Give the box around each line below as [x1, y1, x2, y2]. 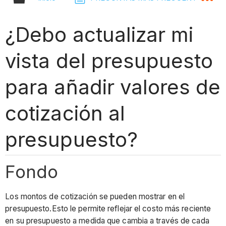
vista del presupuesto [5, 48, 213, 73]
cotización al [5, 100, 125, 126]
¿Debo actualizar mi [5, 22, 193, 47]
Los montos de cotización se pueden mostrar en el [5, 192, 185, 202]
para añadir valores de [5, 74, 220, 99]
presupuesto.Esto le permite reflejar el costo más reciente [5, 204, 211, 214]
